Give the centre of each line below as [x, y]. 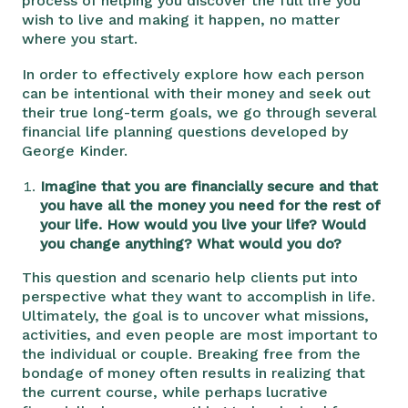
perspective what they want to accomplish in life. [199, 296]
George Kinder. [77, 150]
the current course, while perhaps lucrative [175, 392]
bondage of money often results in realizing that [194, 372]
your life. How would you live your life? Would [203, 224]
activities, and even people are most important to [200, 334]
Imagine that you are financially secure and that [209, 186]
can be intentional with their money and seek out [196, 93]
